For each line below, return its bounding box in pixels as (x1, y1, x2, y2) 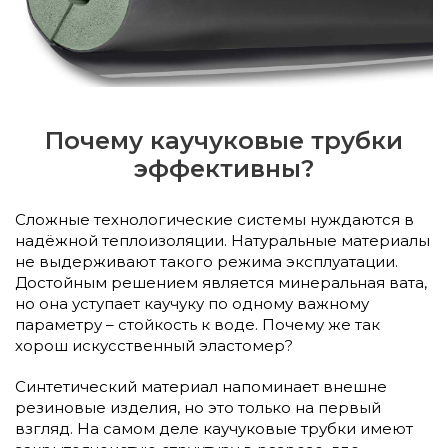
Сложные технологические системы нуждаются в (15, 210, 414, 230)
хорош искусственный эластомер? (15, 336, 293, 356)
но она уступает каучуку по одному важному (15, 294, 369, 314)
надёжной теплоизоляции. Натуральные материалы (15, 231, 430, 251)
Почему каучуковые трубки (45, 126, 403, 156)
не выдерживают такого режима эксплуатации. (15, 252, 398, 272)
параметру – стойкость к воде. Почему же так (15, 315, 380, 335)
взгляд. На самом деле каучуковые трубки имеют (15, 419, 413, 439)
